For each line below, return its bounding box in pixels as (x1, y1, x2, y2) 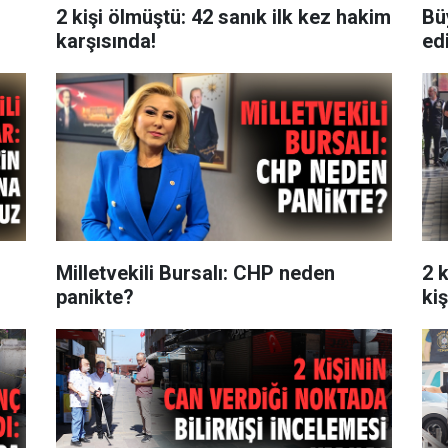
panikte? (55, 284, 134, 309)
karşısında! (55, 28, 156, 53)
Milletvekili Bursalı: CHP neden (55, 260, 335, 285)
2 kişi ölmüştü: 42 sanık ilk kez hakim (55, 4, 391, 29)
